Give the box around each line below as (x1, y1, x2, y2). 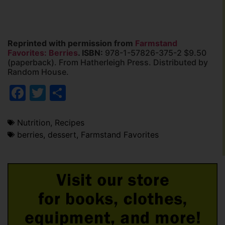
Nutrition (17, 117, 50, 128)
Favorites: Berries (8, 47, 78, 58)
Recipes (55, 117, 84, 128)
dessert (48, 129, 76, 140)
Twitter (46, 82, 100, 102)
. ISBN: (78, 47, 103, 58)
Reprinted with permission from (8, 38, 135, 48)
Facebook (26, 82, 100, 102)
